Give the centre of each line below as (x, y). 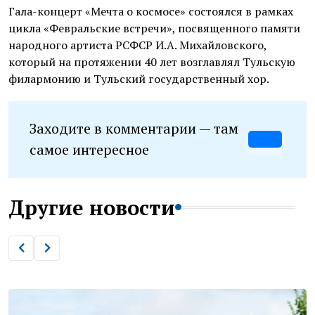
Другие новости (92, 207)
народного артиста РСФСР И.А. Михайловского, (137, 45)
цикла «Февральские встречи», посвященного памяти (154, 28)
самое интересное (89, 150)
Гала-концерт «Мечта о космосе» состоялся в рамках (151, 11)
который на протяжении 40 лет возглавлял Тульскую (152, 62)
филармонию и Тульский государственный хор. (139, 78)
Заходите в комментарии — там (134, 129)
